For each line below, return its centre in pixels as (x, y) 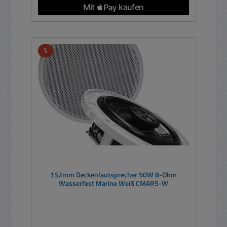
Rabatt (57, 50)
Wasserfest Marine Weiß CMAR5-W (113, 184)
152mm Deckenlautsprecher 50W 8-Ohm (94, 175)
